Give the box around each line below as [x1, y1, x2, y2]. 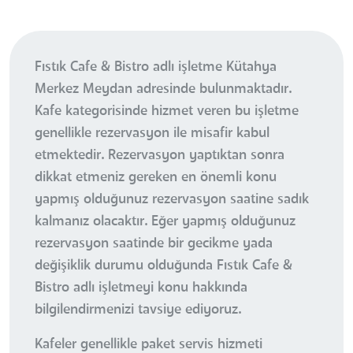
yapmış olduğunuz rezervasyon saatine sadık [35, 191, 309, 206]
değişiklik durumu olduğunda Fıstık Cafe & [35, 258, 292, 273]
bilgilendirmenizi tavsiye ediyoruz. [35, 302, 241, 317]
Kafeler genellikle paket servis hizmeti [35, 336, 262, 351]
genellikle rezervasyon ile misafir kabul [35, 125, 269, 140]
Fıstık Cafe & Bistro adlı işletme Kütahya [35, 59, 277, 74]
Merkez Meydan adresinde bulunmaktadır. [35, 81, 292, 96]
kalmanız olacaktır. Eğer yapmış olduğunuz [35, 214, 295, 229]
